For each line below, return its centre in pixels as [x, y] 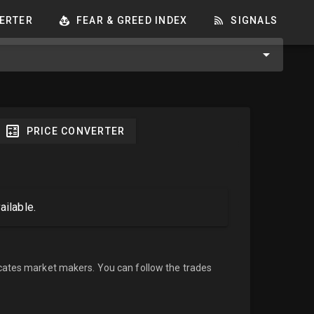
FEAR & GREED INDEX [132, 20]
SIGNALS [254, 20]
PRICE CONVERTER [76, 131]
